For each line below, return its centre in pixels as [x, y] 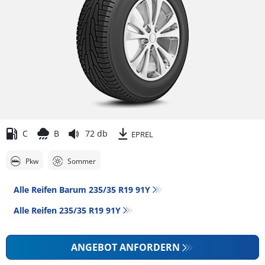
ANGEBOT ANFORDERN [126, 247]
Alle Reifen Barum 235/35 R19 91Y [82, 189]
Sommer [82, 161]
